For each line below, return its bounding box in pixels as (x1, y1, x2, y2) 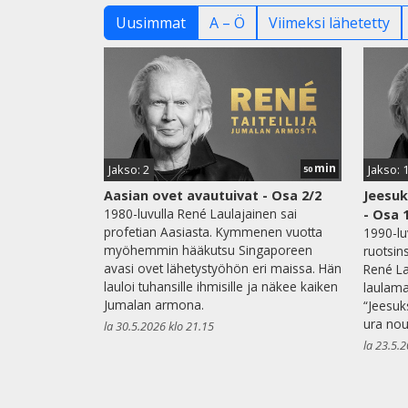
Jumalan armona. (104, 295, 204, 313)
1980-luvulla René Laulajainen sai (104, 204, 297, 222)
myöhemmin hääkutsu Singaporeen (104, 240, 312, 259)
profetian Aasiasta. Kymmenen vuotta (104, 222, 322, 240)
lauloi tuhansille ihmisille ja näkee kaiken (104, 277, 338, 295)
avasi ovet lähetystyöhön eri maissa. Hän (104, 259, 342, 277)
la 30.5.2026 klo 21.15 (104, 317, 214, 334)
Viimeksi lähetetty (269, 12, 390, 33)
